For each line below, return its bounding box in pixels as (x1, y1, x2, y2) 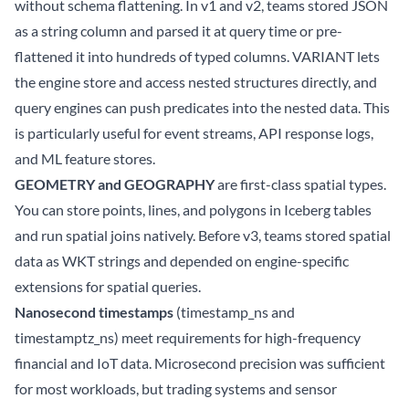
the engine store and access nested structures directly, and (15, 73, 377, 91)
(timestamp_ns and (173, 303, 295, 321)
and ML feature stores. (15, 150, 155, 168)
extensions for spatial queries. (15, 278, 201, 296)
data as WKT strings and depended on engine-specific (15, 252, 349, 270)
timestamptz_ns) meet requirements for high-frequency (15, 329, 361, 347)
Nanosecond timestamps (15, 303, 173, 321)
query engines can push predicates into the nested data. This (15, 99, 390, 117)
